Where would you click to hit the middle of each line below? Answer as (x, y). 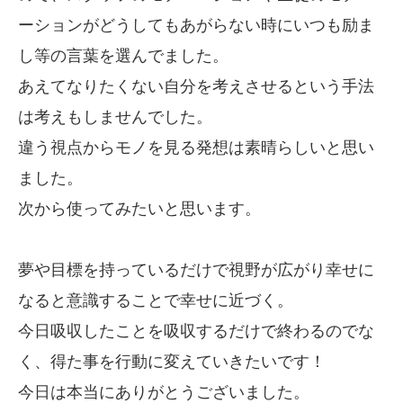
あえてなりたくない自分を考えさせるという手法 (196, 85)
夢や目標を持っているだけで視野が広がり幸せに (196, 268)
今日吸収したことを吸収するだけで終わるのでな (196, 329)
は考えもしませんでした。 (115, 115)
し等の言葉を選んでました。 (123, 54)
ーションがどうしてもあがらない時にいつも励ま (196, 23)
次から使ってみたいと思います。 (139, 207)
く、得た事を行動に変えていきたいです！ (172, 360)
